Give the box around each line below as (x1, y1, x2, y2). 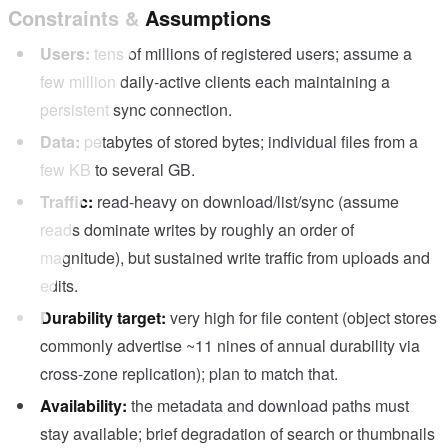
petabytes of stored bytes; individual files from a (84, 130, 418, 154)
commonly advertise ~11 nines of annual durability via (40, 334, 420, 358)
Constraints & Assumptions (8, 3, 271, 33)
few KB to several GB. (40, 158, 195, 182)
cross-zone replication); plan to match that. (40, 362, 338, 386)
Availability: (40, 394, 127, 418)
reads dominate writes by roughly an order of (40, 218, 354, 242)
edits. (40, 274, 78, 298)
